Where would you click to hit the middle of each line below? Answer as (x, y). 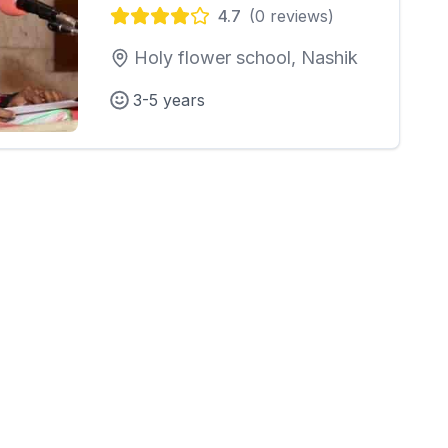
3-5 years (169, 100)
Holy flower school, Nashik (246, 57)
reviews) (299, 16)
